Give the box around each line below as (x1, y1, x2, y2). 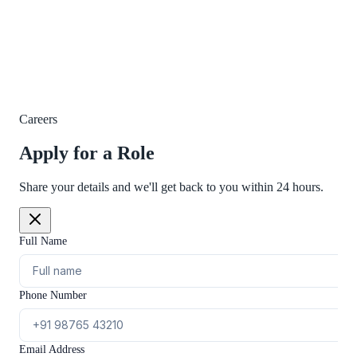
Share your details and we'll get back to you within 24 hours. (19, 180, 324, 194)
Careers (19, 112, 57, 127)
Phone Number (19, 289, 87, 302)
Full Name (19, 235, 67, 248)
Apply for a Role (19, 143, 155, 164)
